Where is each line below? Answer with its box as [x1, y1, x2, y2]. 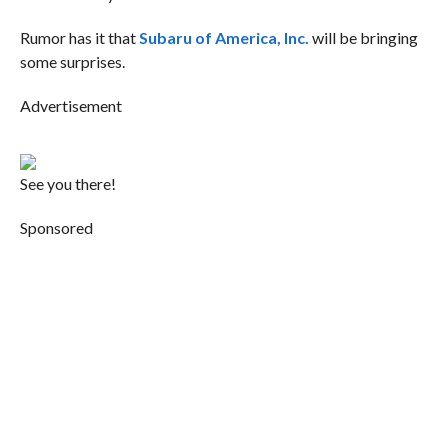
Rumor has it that [19, 28, 139, 48]
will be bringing [308, 28, 418, 48]
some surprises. [19, 52, 125, 72]
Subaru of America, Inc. [138, 28, 309, 48]
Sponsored [19, 218, 93, 238]
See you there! [19, 174, 116, 194]
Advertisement [19, 96, 122, 116]
